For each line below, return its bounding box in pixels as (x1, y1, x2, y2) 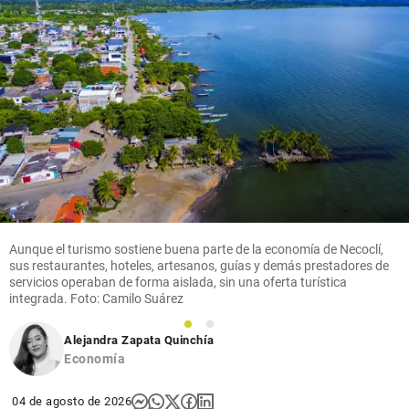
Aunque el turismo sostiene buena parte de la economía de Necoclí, (9, 242, 383, 257)
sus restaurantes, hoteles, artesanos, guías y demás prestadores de (9, 258, 389, 274)
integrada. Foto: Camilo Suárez (9, 291, 184, 307)
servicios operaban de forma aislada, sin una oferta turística (9, 275, 347, 290)
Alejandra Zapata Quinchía (64, 333, 215, 348)
